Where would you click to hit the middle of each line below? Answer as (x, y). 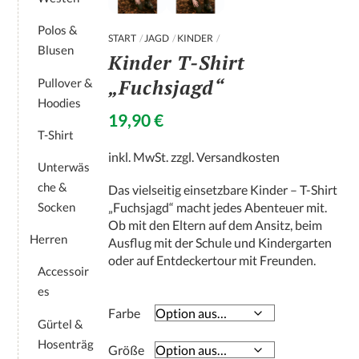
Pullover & (66, 82)
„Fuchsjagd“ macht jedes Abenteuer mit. (218, 208)
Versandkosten (238, 157)
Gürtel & (61, 323)
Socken (57, 206)
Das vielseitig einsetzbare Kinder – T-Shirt (223, 190)
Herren (49, 239)
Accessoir (64, 271)
